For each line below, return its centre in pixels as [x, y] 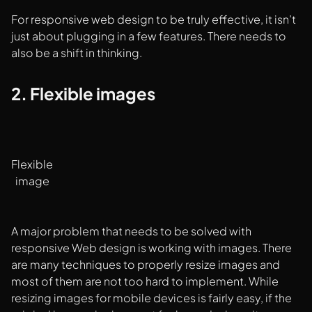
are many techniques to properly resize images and [146, 265]
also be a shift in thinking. [77, 53]
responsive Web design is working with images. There [151, 248]
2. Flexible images [83, 94]
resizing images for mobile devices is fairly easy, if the [151, 298]
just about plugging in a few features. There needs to [149, 36]
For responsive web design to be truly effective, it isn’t [154, 19]
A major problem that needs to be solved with [131, 231]
